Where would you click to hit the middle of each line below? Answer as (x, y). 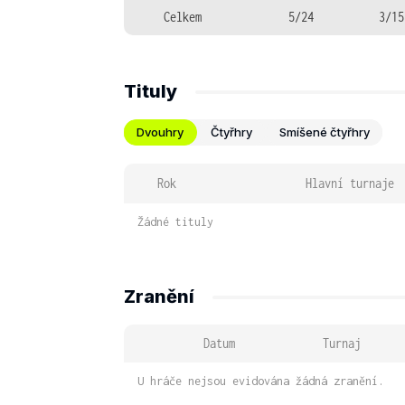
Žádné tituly (175, 222)
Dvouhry (160, 132)
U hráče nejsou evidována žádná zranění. (261, 381)
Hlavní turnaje (350, 183)
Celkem (183, 17)
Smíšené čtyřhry (325, 132)
